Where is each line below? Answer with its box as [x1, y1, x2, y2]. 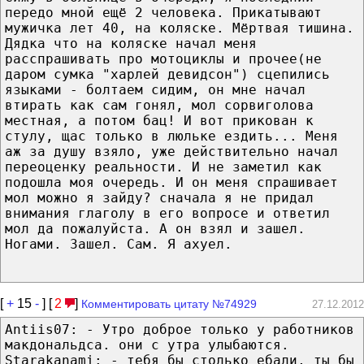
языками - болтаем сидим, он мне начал [5, 81, 305, 97]
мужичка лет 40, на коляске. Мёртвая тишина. [5, 19, 354, 36]
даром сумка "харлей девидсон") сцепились [5, 66, 330, 82]
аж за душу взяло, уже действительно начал [5, 143, 338, 159]
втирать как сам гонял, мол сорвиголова [5, 97, 314, 113]
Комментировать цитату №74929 [81, 297, 257, 310]
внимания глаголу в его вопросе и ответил [5, 205, 330, 221]
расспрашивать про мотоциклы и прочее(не [5, 50, 322, 67]
